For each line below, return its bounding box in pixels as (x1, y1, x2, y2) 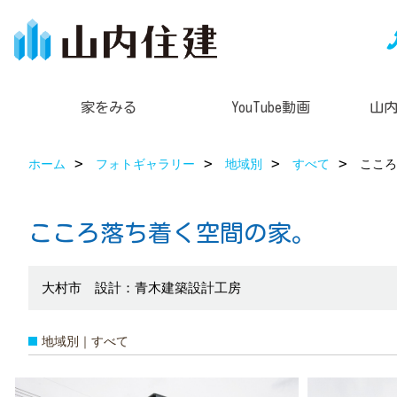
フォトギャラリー (96, 156, 195, 171)
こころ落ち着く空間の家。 (28, 220, 315, 245)
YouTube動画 (231, 99, 311, 114)
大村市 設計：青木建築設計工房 (42, 279, 241, 295)
